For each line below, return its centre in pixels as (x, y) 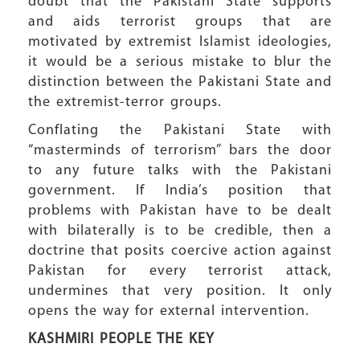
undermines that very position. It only (180, 291)
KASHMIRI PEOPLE (92, 340)
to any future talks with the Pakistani (180, 171)
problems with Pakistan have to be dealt (180, 211)
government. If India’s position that (180, 191)
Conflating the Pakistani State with (180, 131)
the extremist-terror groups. (125, 102)
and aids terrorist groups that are (180, 22)
